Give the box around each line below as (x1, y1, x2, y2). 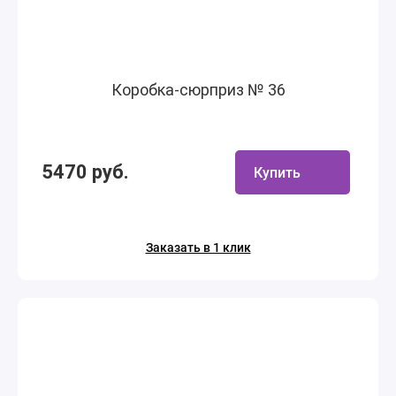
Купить (254, 164, 301, 181)
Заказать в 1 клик (145, 240, 251, 255)
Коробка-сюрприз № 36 (110, 80, 286, 99)
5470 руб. (42, 161, 129, 183)
